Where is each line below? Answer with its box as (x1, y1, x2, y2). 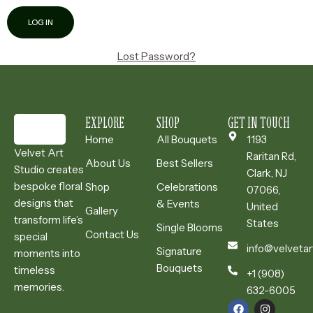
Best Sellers (156, 156, 213, 170)
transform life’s (14, 212, 83, 226)
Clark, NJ (246, 166, 287, 180)
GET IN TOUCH (228, 112, 290, 132)
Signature (156, 244, 202, 258)
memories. (14, 279, 64, 293)
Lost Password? (117, 49, 196, 63)
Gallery (85, 203, 118, 217)
